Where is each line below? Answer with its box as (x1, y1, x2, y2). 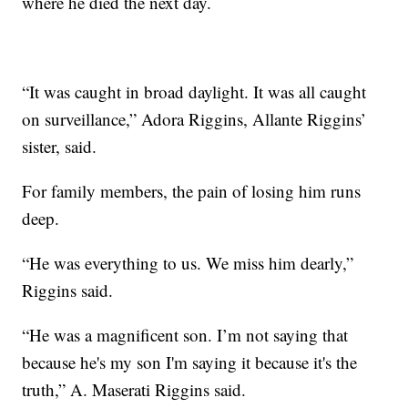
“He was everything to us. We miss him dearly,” (22, 251, 354, 275)
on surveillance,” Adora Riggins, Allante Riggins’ (22, 107, 367, 131)
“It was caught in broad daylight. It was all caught (22, 80, 367, 104)
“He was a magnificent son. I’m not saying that (22, 323, 349, 347)
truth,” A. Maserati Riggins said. (22, 378, 247, 402)
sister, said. (22, 135, 97, 158)
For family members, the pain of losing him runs (22, 179, 362, 203)
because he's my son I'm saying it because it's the (22, 351, 358, 374)
